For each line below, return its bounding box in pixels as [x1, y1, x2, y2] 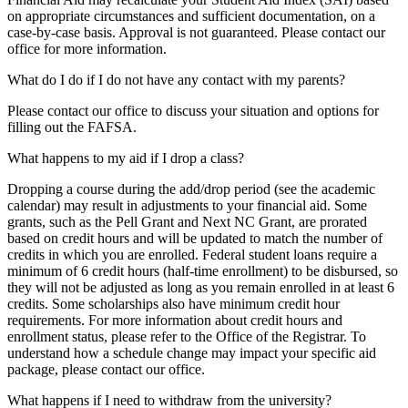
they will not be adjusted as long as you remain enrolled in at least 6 [7, 279, 394, 295]
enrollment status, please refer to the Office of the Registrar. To [7, 328, 366, 344]
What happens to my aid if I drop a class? [7, 149, 244, 166]
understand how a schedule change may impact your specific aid [7, 344, 376, 361]
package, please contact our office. [7, 361, 205, 377]
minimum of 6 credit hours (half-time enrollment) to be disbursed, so [7, 262, 398, 279]
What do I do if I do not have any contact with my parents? [7, 71, 345, 87]
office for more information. [7, 40, 167, 56]
